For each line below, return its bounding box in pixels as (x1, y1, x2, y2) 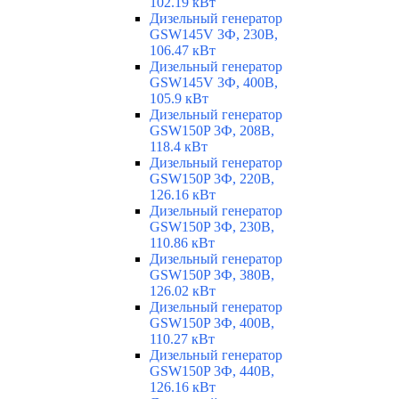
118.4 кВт (150, 139, 208, 155)
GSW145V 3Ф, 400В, (150, 75, 278, 91)
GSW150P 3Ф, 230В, (150, 219, 274, 235)
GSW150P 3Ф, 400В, (150, 315, 274, 331)
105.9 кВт (150, 91, 208, 107)
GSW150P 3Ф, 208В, (150, 123, 274, 139)
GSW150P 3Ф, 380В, (150, 267, 274, 283)
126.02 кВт (150, 283, 216, 299)
